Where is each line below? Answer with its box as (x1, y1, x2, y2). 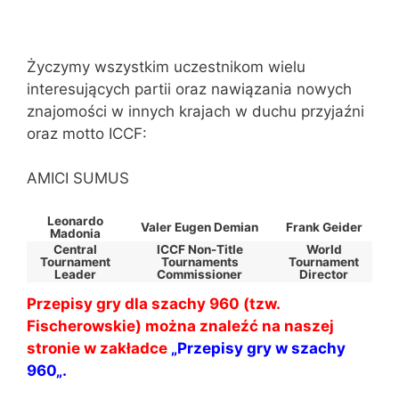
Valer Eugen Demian (141, 219, 258, 234)
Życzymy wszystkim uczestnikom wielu (27, 57, 305, 76)
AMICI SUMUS (27, 169, 129, 187)
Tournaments (160, 254, 239, 269)
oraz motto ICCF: (27, 124, 147, 142)
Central (53, 241, 97, 256)
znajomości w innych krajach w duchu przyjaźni (27, 102, 364, 120)
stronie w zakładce (27, 338, 167, 357)
